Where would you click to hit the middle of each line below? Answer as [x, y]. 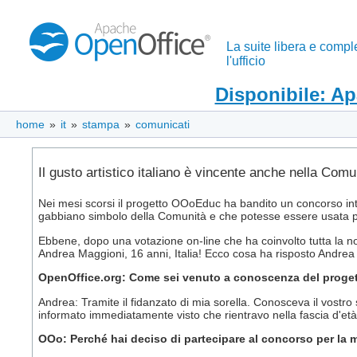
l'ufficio [246, 61]
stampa [101, 125]
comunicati [163, 125]
